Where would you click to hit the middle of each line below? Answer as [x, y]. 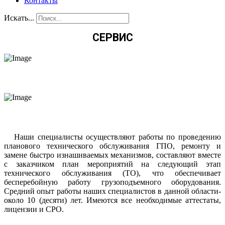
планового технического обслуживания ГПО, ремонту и [113, 146]
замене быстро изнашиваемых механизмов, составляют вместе [113, 155]
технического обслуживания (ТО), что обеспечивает [113, 173]
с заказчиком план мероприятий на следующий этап [113, 164]
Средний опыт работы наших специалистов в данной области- [113, 191]
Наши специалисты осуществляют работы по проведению [113, 137]
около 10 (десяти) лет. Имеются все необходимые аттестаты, [113, 200]
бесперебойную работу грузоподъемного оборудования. [113, 182]
